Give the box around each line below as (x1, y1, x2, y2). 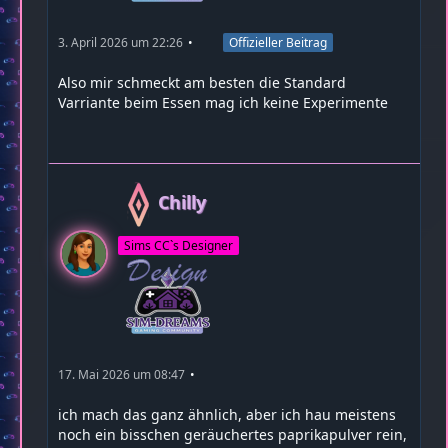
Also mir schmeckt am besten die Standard (58, 72, 346, 92)
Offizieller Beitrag (229, 34, 327, 52)
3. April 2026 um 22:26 (58, 34, 183, 52)
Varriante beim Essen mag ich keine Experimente (58, 92, 388, 112)
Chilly (158, 189, 206, 214)
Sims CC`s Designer (124, 236, 233, 254)
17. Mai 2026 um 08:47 (58, 366, 185, 383)
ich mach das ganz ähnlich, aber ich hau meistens (58, 404, 396, 424)
